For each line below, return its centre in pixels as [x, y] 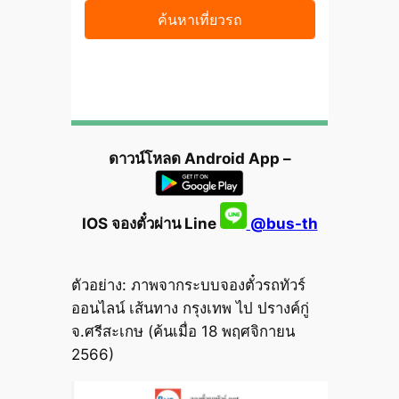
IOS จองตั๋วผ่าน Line [151, 224]
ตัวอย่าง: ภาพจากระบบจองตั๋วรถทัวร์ [188, 285]
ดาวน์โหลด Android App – [199, 158]
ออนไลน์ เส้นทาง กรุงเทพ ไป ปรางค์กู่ [190, 309]
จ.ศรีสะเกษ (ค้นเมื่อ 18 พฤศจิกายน [183, 332]
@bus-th [282, 224]
